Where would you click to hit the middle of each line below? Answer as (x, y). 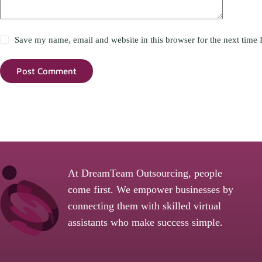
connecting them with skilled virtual (144, 206)
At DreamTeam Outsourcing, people (145, 173)
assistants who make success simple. (145, 222)
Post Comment (46, 71)
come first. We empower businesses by (150, 189)
